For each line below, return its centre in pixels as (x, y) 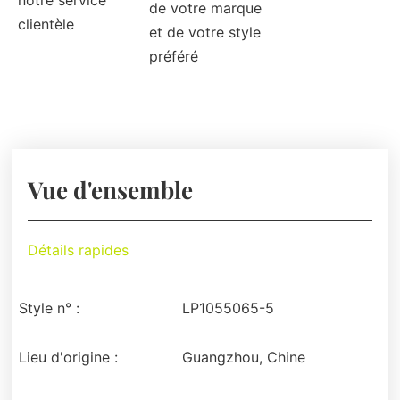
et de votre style (205, 33)
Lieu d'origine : (69, 358)
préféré (174, 57)
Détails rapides (79, 250)
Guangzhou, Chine (243, 358)
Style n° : (50, 308)
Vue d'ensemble (111, 190)
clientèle (46, 25)
